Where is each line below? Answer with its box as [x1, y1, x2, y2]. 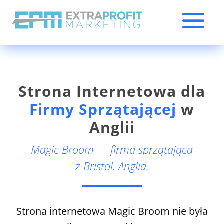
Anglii [89, 116, 135, 137]
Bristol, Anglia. [83, 158, 149, 173]
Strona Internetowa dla [18, 80, 205, 101]
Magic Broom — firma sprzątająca [31, 141, 193, 157]
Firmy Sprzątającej [29, 98, 181, 119]
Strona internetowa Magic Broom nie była [16, 204, 208, 218]
